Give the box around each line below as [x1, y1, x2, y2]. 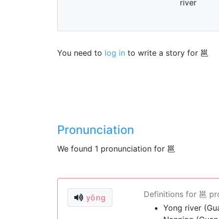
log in [105, 48, 125, 58]
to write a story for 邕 [125, 48, 208, 58]
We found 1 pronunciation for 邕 [57, 144, 175, 153]
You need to [57, 48, 105, 58]
